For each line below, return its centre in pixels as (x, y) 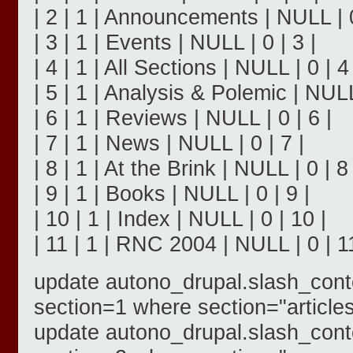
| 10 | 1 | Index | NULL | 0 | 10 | (180, 219)
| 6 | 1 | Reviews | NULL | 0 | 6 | (183, 118)
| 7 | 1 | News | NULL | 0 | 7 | (169, 143)
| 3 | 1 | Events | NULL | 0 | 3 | (175, 43)
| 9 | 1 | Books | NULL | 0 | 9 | (172, 194)
